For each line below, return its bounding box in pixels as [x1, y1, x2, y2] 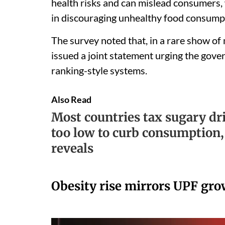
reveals [51, 140, 93, 156]
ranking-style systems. [51, 64, 147, 76]
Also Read [51, 93, 91, 105]
